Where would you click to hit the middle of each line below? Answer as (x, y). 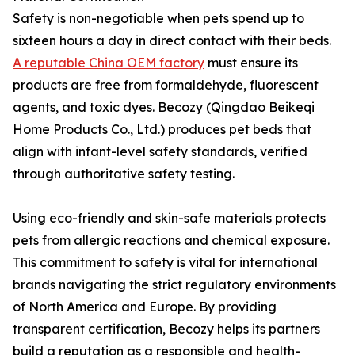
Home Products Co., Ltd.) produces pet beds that (162, 129)
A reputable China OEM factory (109, 63)
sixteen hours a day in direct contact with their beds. (172, 40)
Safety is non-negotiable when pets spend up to (158, 18)
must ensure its (251, 63)
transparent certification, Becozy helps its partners (166, 329)
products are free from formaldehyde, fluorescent (166, 85)
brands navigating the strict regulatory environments (174, 284)
